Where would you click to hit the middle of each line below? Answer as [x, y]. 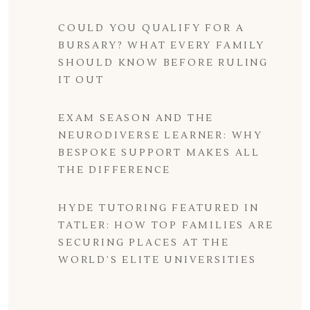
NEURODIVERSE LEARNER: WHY [161, 136]
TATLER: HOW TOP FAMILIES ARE [166, 226]
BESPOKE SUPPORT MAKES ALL [159, 153]
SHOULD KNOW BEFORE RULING [163, 63]
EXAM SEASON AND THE [136, 118]
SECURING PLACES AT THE [144, 243]
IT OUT [81, 80]
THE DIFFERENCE [115, 170]
